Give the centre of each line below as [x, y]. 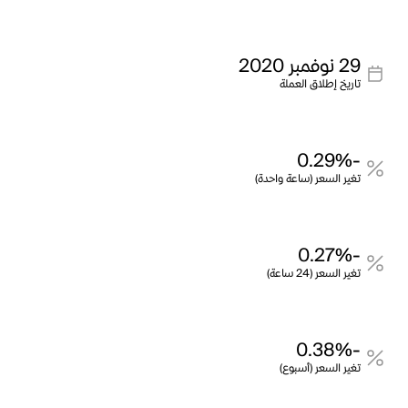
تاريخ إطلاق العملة [320, 84]
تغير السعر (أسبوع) [320, 368]
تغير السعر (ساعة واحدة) [308, 179]
